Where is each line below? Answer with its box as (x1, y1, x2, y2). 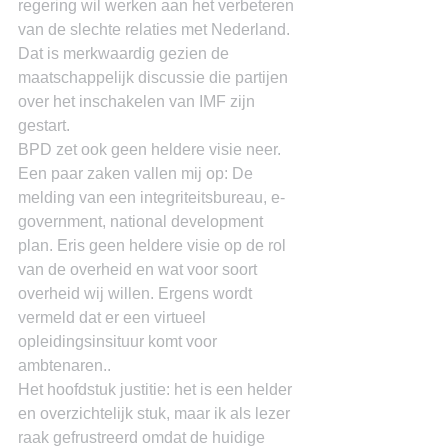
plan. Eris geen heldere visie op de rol (18, 237, 290, 254)
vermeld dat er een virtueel (18, 309, 210, 326)
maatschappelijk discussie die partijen (18, 69, 292, 86)
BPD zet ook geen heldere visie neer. (18, 141, 285, 158)
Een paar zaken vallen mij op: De (18, 165, 257, 182)
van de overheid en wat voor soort (18, 261, 261, 278)
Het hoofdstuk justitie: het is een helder (18, 381, 296, 398)
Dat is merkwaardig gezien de (18, 45, 233, 62)
